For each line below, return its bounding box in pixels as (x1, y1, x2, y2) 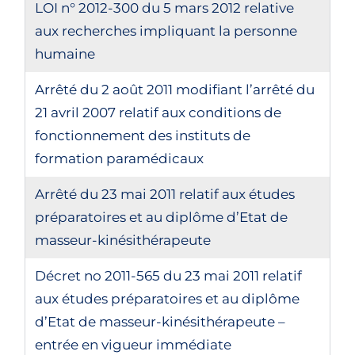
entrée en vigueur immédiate (35, 337, 232, 353)
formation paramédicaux (35, 151, 204, 166)
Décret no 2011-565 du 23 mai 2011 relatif (35, 268, 303, 284)
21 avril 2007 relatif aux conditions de (35, 105, 282, 120)
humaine (35, 46, 96, 62)
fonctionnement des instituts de (35, 128, 251, 143)
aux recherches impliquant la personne (35, 23, 298, 39)
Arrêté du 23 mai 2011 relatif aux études (35, 186, 296, 202)
